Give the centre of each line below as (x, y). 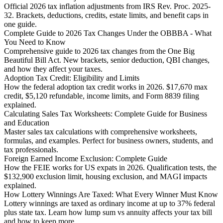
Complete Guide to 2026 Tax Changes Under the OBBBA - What (108, 33)
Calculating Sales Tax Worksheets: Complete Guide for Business (106, 114)
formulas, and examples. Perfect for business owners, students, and (109, 141)
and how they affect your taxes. (53, 69)
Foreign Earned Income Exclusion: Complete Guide (86, 159)
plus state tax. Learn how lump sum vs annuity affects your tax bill (108, 213)
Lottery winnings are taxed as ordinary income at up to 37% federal (110, 204)
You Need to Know (35, 42)
